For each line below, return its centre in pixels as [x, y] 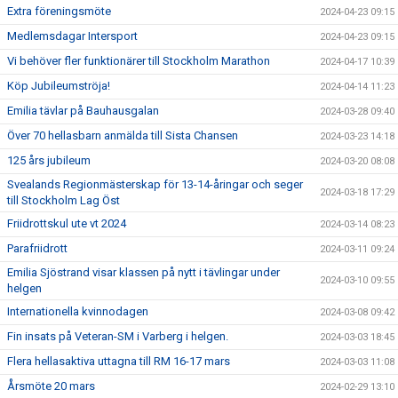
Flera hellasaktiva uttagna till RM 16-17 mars [119, 361]
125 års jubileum [49, 160]
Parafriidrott [37, 248]
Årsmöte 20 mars [51, 386]
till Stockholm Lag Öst [64, 200]
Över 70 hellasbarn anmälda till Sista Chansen [123, 135]
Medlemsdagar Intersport [72, 36]
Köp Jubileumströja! [59, 86]
